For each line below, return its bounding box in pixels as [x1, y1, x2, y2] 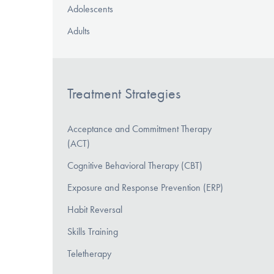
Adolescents [67, 2, 113, 15]
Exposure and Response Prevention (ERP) [67, 182, 223, 194]
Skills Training [67, 226, 118, 238]
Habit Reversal [67, 204, 122, 216]
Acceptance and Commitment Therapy [67, 123, 212, 135]
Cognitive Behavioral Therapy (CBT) [67, 160, 202, 172]
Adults [67, 24, 90, 37]
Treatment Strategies [67, 84, 180, 102]
